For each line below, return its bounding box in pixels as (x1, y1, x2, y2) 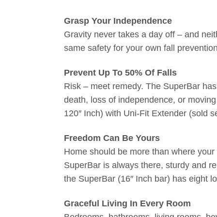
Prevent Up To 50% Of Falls (64, 67, 177, 77)
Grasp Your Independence (64, 15, 172, 26)
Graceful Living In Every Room (64, 198, 191, 208)
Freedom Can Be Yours (64, 133, 160, 143)
